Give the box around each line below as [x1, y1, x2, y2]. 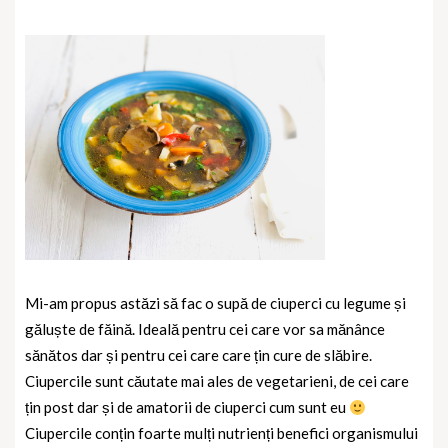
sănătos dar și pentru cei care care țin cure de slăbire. [25, 346, 372, 365]
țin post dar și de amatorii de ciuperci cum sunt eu [25, 398, 349, 417]
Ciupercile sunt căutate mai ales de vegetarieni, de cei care [25, 372, 409, 391]
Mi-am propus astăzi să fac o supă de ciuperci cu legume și [25, 294, 406, 313]
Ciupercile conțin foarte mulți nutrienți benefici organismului [25, 424, 418, 443]
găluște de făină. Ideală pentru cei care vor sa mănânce [25, 320, 385, 339]
